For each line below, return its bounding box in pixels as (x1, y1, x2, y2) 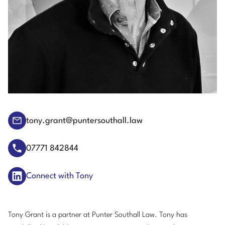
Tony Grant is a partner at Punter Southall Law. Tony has (8, 211, 187, 219)
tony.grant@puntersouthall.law (26, 116, 143, 125)
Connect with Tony (26, 171, 93, 180)
